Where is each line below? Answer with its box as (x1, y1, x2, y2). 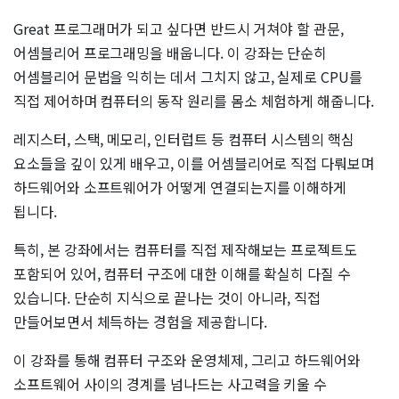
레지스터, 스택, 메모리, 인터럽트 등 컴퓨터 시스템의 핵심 (13, 128, 354, 151)
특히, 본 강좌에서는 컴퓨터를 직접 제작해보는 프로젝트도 (13, 239, 358, 261)
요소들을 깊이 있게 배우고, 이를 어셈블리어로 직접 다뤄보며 (13, 152, 374, 175)
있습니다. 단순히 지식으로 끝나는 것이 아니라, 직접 (13, 287, 322, 309)
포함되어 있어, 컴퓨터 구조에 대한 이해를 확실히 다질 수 (13, 263, 351, 285)
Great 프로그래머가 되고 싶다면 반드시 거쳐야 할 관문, (13, 18, 344, 40)
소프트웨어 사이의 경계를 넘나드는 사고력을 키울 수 (13, 373, 328, 395)
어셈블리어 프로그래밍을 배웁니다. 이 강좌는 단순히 (13, 42, 328, 64)
